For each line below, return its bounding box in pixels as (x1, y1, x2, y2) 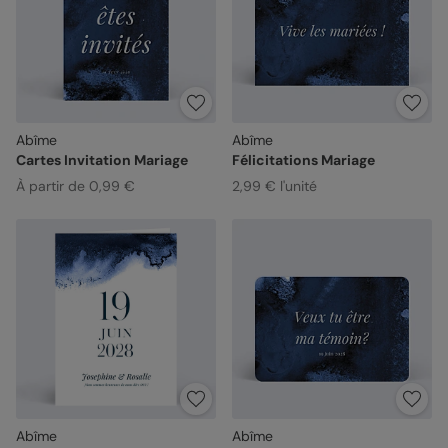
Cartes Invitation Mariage (16, 150, 188, 169)
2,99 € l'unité (231, 176, 317, 195)
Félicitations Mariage (231, 150, 375, 169)
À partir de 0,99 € (16, 176, 135, 195)
